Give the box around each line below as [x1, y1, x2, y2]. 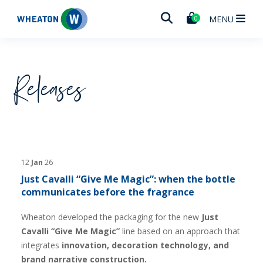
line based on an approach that [120, 225, 240, 237]
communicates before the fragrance [21, 186, 194, 198]
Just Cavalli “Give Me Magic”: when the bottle [21, 173, 235, 186]
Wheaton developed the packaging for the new [21, 211, 201, 222]
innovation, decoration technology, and [62, 240, 229, 251]
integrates [21, 240, 62, 251]
